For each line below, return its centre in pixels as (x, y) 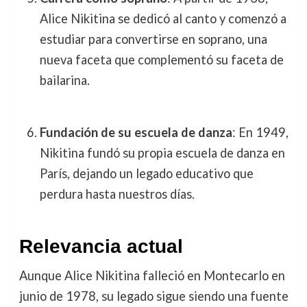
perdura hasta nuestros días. (117, 194)
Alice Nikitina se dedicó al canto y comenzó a (163, 18)
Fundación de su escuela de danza (136, 133)
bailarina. (64, 80)
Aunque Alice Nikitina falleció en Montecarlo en (152, 275)
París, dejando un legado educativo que (146, 174)
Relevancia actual (101, 246)
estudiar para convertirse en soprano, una (153, 39)
